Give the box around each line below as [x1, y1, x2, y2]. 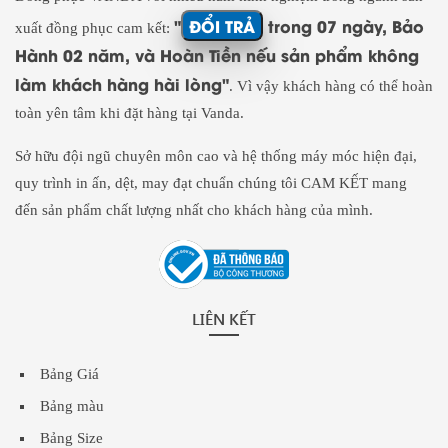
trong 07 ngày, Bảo [263, 14, 424, 38]
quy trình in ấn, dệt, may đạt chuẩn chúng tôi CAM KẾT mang [15, 175, 407, 192]
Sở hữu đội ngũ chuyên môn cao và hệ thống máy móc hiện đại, [15, 148, 417, 165]
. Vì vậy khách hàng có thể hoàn [229, 78, 433, 95]
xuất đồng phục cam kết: [15, 20, 174, 37]
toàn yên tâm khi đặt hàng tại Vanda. [15, 105, 244, 122]
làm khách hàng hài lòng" [15, 72, 229, 96]
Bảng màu [40, 398, 104, 415]
